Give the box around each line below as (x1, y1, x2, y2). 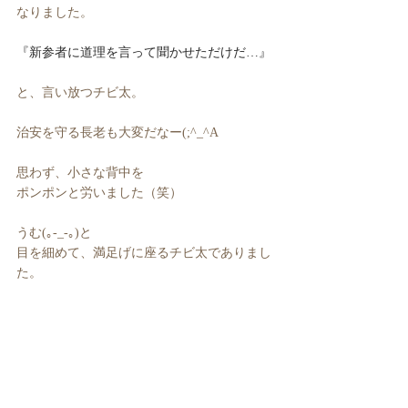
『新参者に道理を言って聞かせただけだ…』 (16, 46, 271, 59)
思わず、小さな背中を (16, 166, 144, 179)
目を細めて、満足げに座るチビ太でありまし (16, 246, 271, 260)
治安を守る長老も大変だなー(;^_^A (16, 126, 219, 139)
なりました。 (16, 5, 93, 19)
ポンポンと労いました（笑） (16, 186, 182, 199)
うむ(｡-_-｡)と (16, 226, 92, 240)
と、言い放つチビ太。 (16, 86, 144, 99)
